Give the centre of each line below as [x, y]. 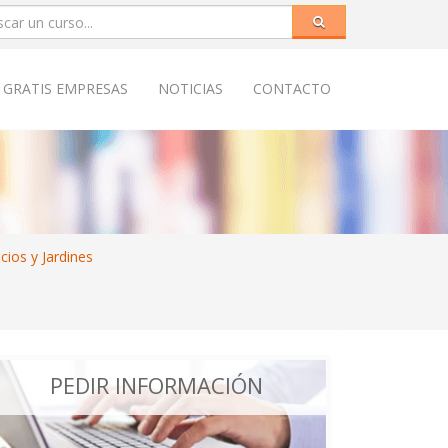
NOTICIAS [190, 88]
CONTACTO [292, 88]
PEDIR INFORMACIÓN [156, 385]
